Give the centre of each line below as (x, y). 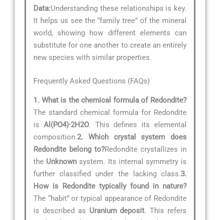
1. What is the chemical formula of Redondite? (110, 100)
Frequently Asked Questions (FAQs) (92, 81)
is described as (61, 211)
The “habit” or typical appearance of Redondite (110, 199)
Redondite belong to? (69, 150)
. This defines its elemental (138, 125)
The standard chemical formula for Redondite (110, 113)
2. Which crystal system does (132, 137)
